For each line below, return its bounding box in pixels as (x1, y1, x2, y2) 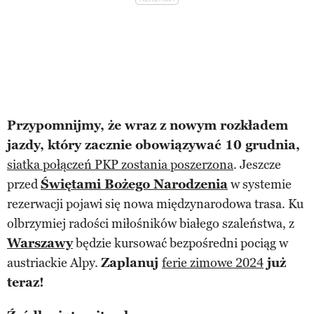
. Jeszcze (233, 157, 281, 173)
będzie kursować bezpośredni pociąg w (73, 235, 288, 252)
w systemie (228, 177, 292, 193)
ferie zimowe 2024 (162, 255, 264, 271)
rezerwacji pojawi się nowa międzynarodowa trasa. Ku (7, 196, 303, 212)
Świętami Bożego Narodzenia (41, 177, 228, 193)
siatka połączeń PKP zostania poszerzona (7, 157, 233, 173)
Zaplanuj (101, 255, 162, 271)
